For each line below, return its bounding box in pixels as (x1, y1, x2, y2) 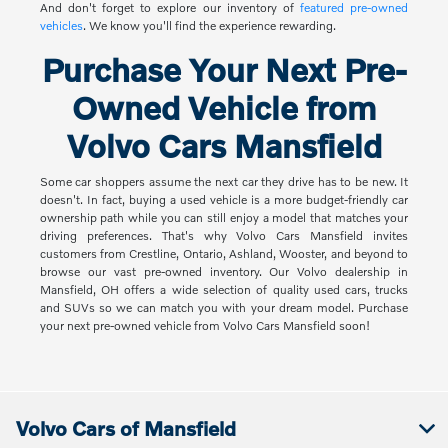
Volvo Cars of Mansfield (16, 416, 236, 441)
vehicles (39, 18, 83, 34)
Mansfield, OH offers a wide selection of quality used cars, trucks (39, 282, 409, 298)
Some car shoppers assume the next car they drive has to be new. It (39, 174, 409, 190)
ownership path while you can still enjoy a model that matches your (39, 210, 409, 226)
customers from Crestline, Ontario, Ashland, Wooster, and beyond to (39, 246, 409, 262)
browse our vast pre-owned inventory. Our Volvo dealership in (39, 264, 409, 280)
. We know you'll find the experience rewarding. (82, 18, 336, 34)
